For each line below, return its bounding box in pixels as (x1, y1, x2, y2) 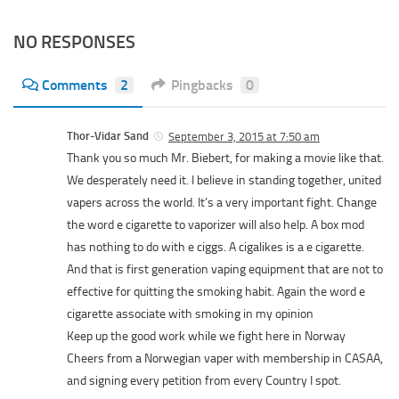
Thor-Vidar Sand (67, 128, 149, 142)
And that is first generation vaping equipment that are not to (67, 262, 383, 278)
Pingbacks (170, 76, 233, 94)
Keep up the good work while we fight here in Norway (67, 329, 346, 345)
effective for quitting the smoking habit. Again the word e (67, 284, 365, 300)
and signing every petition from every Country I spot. (67, 373, 341, 389)
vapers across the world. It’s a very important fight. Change (67, 195, 377, 211)
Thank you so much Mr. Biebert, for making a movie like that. (67, 151, 384, 167)
